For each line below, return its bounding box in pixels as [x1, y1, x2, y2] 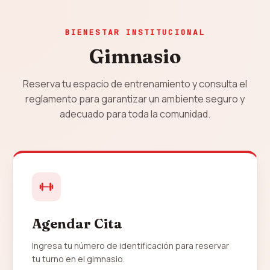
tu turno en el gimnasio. [32, 253, 125, 265]
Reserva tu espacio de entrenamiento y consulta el [23, 77, 247, 90]
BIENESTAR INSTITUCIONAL [65, 27, 205, 37]
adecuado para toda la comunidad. [60, 107, 210, 121]
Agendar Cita [32, 215, 122, 232]
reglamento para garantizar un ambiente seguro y [25, 92, 245, 105]
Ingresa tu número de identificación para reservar [32, 240, 229, 251]
